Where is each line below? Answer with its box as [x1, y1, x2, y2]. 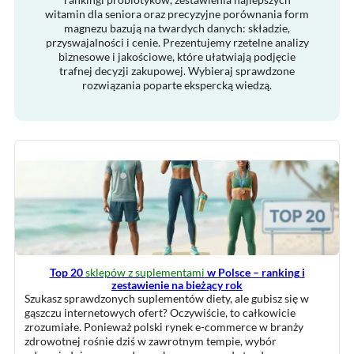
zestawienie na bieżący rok [111, 278, 243, 292]
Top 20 [49, 265, 85, 279]
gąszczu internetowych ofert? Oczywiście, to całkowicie [24, 306, 296, 319]
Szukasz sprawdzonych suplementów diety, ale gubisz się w [24, 292, 309, 305]
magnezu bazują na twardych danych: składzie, [64, 21, 290, 35]
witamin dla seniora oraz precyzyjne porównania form [45, 7, 309, 21]
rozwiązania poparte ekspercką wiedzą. [82, 78, 272, 92]
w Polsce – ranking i [204, 265, 305, 279]
